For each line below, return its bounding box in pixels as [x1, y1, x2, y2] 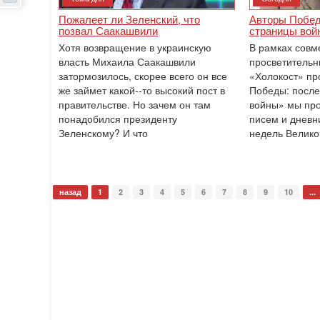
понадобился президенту [59, 111, 177, 126]
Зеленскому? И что [59, 126, 148, 140]
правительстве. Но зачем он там [59, 97, 211, 111]
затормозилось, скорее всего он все [59, 69, 227, 83]
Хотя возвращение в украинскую [59, 40, 211, 54]
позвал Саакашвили [59, 23, 158, 38]
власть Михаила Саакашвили [59, 54, 196, 69]
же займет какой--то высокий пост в [59, 83, 225, 97]
